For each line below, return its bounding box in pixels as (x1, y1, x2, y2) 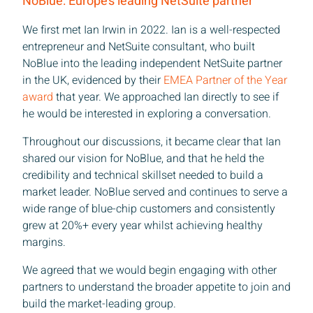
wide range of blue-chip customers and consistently (22, 200, 275, 217)
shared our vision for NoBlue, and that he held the (22, 150, 264, 167)
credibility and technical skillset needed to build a (22, 166, 263, 184)
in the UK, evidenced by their (22, 71, 163, 89)
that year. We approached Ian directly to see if (53, 88, 279, 105)
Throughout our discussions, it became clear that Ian (22, 133, 281, 150)
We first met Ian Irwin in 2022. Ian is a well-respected (22, 21, 280, 38)
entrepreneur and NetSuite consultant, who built (22, 38, 255, 55)
